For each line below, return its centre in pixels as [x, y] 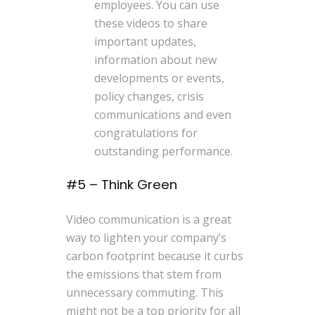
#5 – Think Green [122, 185]
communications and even [163, 114]
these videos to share [151, 23]
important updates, [146, 41]
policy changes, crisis [149, 96]
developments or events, [160, 78]
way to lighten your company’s [147, 237]
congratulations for [146, 133]
